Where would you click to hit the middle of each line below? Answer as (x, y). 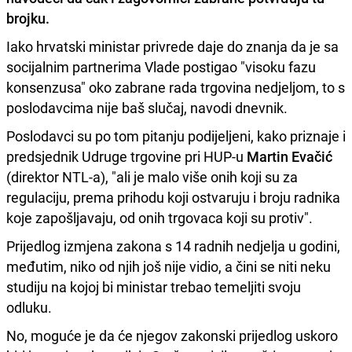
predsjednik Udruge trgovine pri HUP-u (126, 156)
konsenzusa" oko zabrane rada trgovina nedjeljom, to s (176, 87)
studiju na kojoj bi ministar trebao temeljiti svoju (154, 286)
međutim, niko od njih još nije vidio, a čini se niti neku (169, 266)
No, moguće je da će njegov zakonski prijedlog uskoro (172, 335)
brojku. (28, 18)
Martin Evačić (290, 156)
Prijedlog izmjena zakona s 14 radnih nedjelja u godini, (173, 246)
